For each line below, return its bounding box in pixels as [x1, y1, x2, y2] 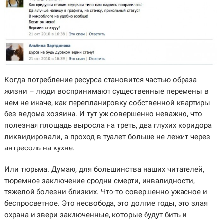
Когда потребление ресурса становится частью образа [4, 75, 197, 84]
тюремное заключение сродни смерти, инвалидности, [4, 176, 195, 185]
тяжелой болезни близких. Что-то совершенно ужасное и [4, 187, 207, 196]
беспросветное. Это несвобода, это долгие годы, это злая [4, 198, 208, 208]
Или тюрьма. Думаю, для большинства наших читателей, [4, 164, 204, 174]
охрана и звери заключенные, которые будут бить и [4, 210, 187, 219]
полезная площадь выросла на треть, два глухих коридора [4, 120, 212, 130]
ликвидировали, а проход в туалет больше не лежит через [4, 132, 210, 141]
